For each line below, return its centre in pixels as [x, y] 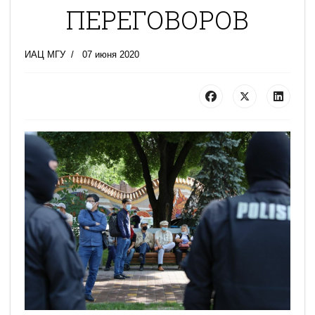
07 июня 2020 [111, 54]
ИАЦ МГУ [45, 54]
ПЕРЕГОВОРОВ [157, 20]
